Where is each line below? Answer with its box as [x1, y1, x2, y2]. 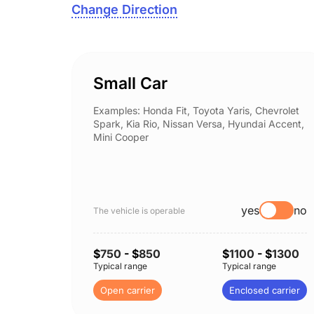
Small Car [93, 74, 168, 93]
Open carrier [100, 285, 155, 296]
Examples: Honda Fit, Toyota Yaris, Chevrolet [93, 104, 299, 116]
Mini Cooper [93, 131, 149, 143]
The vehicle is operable [93, 205, 185, 216]
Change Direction [71, 2, 177, 17]
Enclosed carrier [228, 285, 300, 296]
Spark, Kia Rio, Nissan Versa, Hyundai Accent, [93, 118, 304, 130]
